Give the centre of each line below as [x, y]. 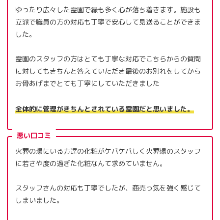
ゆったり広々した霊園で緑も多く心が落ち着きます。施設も [108, 9]
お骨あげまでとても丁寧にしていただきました [87, 83]
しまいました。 [39, 200]
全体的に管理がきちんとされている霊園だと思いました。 [105, 109]
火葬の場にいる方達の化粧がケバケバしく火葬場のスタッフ [108, 151]
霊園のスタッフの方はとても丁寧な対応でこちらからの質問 [108, 59]
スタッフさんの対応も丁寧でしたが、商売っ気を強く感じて [108, 188]
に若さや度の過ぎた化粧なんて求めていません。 [91, 163]
